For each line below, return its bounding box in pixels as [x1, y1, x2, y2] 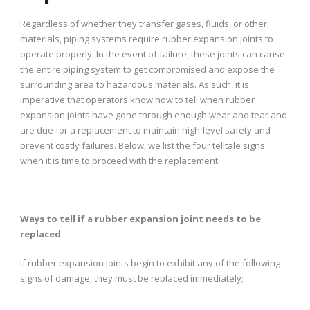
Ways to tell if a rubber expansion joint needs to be [20, 212, 261, 225]
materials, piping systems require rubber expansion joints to [20, 32, 273, 45]
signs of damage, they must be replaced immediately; [20, 271, 244, 284]
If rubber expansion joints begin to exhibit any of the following [20, 256, 280, 269]
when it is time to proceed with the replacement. [20, 154, 220, 167]
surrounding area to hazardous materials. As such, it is [20, 77, 249, 91]
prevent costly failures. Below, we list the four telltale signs [20, 138, 265, 152]
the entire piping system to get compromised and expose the [20, 62, 275, 75]
